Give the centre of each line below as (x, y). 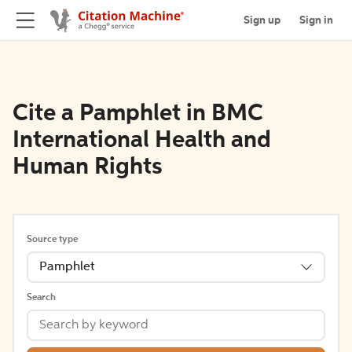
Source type (52, 240)
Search (41, 298)
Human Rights (88, 167)
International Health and (142, 141)
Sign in (316, 20)
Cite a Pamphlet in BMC (138, 114)
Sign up (262, 20)
